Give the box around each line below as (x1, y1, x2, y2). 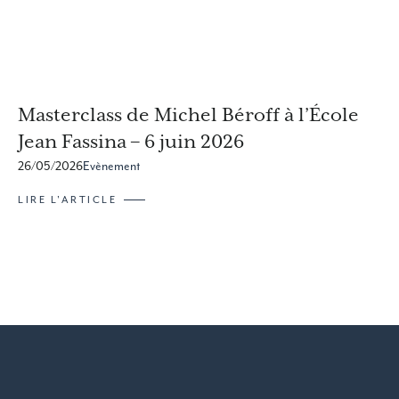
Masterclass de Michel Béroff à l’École (18, 104, 359, 126)
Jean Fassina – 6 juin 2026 (18, 131, 244, 153)
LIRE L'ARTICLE (18, 193, 117, 207)
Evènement (83, 159, 140, 175)
